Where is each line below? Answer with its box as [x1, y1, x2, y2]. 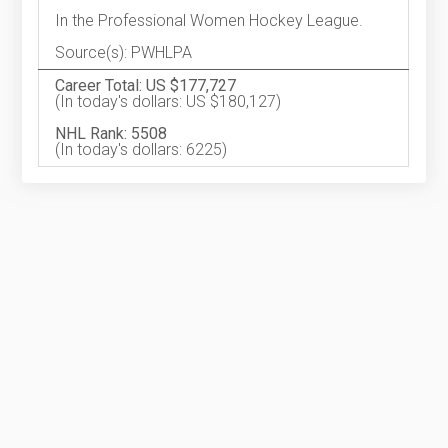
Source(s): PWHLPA [55, 43, 193, 63]
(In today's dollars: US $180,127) [55, 92, 282, 112]
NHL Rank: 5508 [55, 124, 168, 144]
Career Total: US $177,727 [55, 76, 237, 96]
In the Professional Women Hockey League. [55, 11, 364, 31]
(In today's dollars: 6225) [55, 140, 228, 160]
